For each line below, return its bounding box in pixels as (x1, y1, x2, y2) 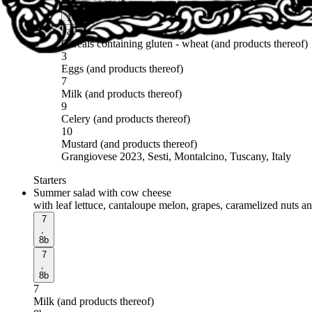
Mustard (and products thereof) (61, 137, 197, 150)
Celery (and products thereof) (61, 112, 190, 125)
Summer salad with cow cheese (33, 186, 171, 198)
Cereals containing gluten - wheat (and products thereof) (61, 37, 308, 49)
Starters (33, 173, 66, 186)
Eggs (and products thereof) (61, 62, 183, 75)
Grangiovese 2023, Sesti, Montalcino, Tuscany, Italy (61, 150, 291, 162)
